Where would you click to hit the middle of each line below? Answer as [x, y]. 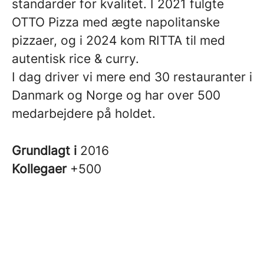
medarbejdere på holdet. [84, 113]
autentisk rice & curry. [75, 59]
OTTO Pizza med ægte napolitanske [116, 22]
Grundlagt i [46, 151]
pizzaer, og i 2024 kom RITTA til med [118, 40]
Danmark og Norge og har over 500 [116, 95]
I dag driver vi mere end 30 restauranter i [132, 77]
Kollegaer [41, 169]
